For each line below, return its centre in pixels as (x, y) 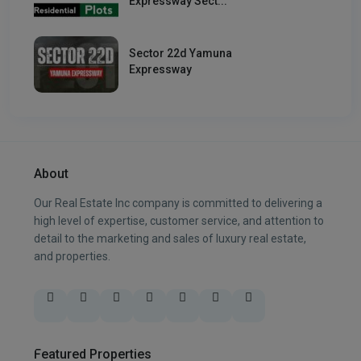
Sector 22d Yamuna (180, 54)
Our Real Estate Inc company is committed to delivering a (178, 203)
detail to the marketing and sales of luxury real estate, (170, 238)
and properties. (72, 256)
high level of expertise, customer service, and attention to (179, 220)
